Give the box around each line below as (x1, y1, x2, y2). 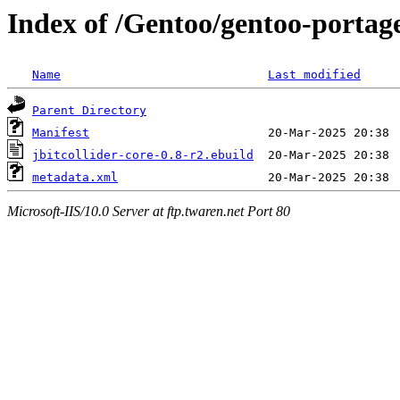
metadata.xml (32, 171, 118, 185)
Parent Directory (32, 104, 146, 118)
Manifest (32, 126, 89, 140)
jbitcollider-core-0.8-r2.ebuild (32, 148, 254, 162)
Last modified (268, 68, 361, 82)
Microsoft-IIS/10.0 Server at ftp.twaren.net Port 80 (7, 203, 290, 219)
